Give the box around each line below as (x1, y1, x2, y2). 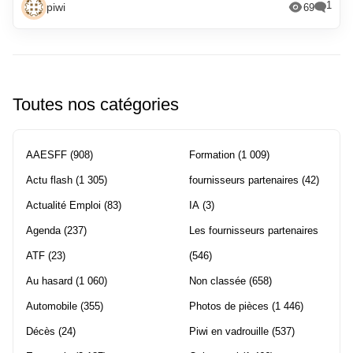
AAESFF (26, 149, 67, 162)
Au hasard (26, 275, 72, 288)
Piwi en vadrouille (189, 325, 269, 338)
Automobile (26, 300, 77, 313)
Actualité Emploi (26, 199, 101, 212)
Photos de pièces (189, 300, 269, 313)
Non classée (189, 275, 246, 288)
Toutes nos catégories (13, 95, 179, 115)
